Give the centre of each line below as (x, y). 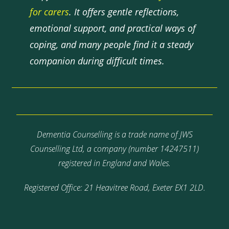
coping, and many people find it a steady (112, 44)
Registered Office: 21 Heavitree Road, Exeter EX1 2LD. (114, 188)
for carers (50, 12)
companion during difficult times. (97, 61)
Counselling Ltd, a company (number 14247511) (114, 149)
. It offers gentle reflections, (124, 12)
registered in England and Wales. (114, 163)
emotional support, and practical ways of (113, 28)
